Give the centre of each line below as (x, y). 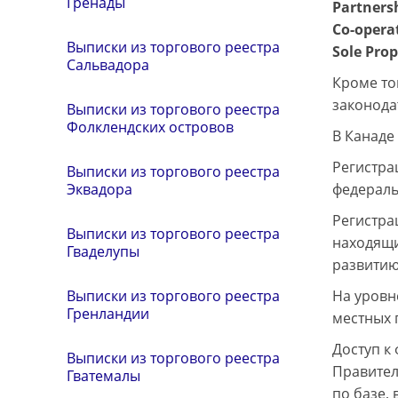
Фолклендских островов (150, 127)
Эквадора (99, 190)
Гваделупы (103, 252)
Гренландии (108, 314)
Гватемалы (103, 376)
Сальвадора (108, 65)
